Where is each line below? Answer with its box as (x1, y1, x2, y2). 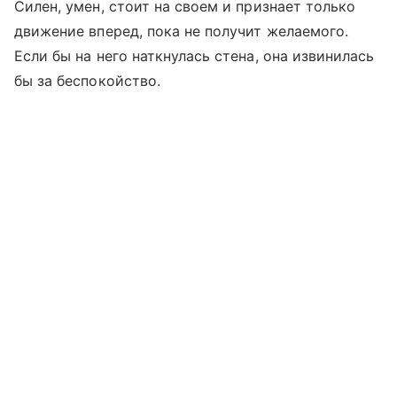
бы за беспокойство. (14, 71, 160, 90)
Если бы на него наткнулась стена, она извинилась (14, 46, 375, 65)
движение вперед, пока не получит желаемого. (14, 21, 349, 40)
